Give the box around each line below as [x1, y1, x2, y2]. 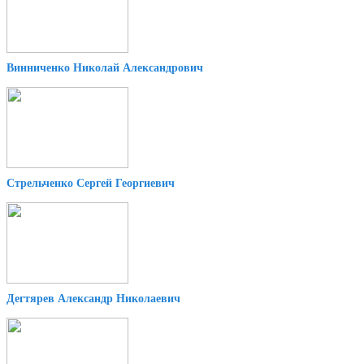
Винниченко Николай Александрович [6, 61, 203, 74]
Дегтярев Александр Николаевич [6, 292, 180, 305]
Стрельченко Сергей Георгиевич [6, 176, 175, 189]
